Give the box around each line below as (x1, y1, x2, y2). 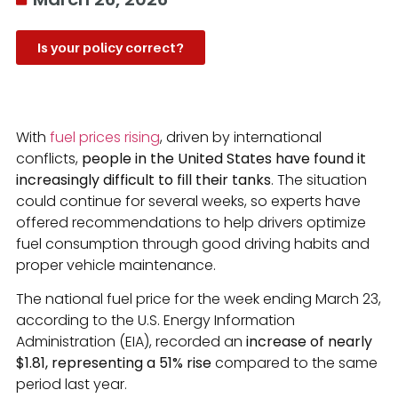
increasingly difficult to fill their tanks (16, 170, 271, 191)
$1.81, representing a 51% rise (16, 353, 211, 374)
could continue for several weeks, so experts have (16, 191, 361, 212)
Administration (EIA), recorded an (16, 331, 243, 353)
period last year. (16, 374, 127, 395)
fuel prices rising (50, 127, 160, 148)
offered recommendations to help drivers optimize (16, 212, 366, 234)
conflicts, (16, 148, 82, 170)
